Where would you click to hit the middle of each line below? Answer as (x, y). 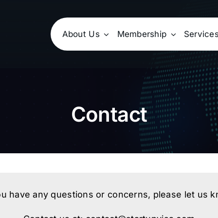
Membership (142, 34)
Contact (109, 114)
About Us (81, 34)
